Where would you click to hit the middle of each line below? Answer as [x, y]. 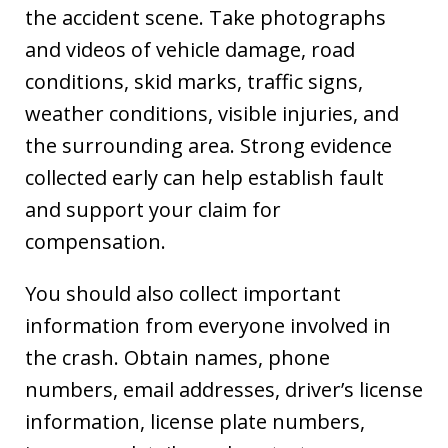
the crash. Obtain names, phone [177, 357]
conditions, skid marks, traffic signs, [194, 81]
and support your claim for [153, 209]
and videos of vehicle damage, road [190, 49]
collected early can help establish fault [204, 177]
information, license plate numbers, [195, 421]
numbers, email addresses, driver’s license [224, 389]
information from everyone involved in [208, 325]
